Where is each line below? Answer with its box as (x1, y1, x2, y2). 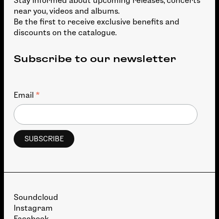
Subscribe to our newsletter (14, 53, 176, 64)
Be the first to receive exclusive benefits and (14, 17, 179, 26)
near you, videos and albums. (14, 6, 119, 15)
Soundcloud (14, 193, 59, 202)
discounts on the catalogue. (14, 28, 116, 37)
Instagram (14, 204, 53, 213)
